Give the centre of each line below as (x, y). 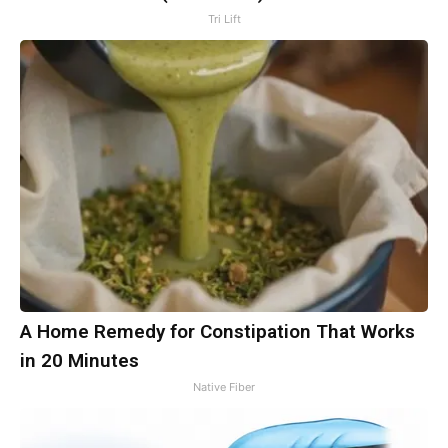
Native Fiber (224, 386)
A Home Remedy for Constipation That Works (217, 331)
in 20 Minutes (79, 360)
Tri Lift (224, 18)
